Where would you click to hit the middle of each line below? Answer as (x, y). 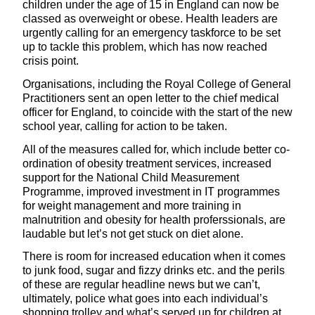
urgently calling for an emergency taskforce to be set (152, 32)
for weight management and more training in (132, 205)
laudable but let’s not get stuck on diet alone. (133, 233)
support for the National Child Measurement (131, 177)
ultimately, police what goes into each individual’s (145, 299)
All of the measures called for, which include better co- (156, 149)
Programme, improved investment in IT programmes (151, 191)
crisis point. (51, 60)
